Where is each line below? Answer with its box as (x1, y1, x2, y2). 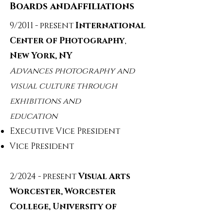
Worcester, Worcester (10, 186, 116, 197)
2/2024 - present (10, 171, 78, 182)
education (10, 110, 57, 122)
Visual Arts (78, 171, 130, 182)
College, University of (10, 201, 117, 212)
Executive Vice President (10, 126, 120, 137)
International (73, 20, 145, 31)
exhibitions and (10, 95, 81, 107)
